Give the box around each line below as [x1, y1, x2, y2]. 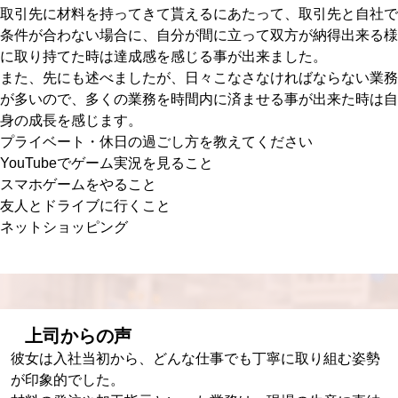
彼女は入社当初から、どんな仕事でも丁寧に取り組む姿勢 [11, 350, 380, 366]
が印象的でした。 [11, 371, 124, 387]
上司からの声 [25, 325, 131, 346]
